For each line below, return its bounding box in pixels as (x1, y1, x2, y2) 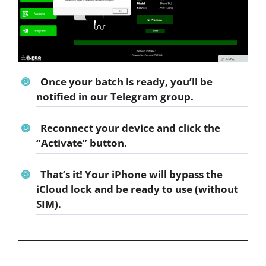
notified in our (36, 90, 110, 104)
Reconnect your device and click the (40, 121, 220, 135)
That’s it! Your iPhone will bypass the (40, 167, 223, 182)
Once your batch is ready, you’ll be (40, 75, 213, 89)
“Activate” (36, 136, 87, 150)
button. (87, 136, 127, 150)
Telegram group (110, 90, 191, 104)
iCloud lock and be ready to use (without (36, 182, 238, 197)
